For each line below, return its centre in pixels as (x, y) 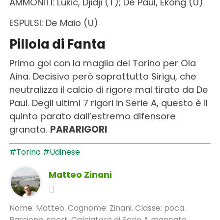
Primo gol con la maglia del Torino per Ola (102, 63)
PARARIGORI (79, 130)
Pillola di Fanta (57, 44)
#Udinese (61, 152)
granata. (29, 130)
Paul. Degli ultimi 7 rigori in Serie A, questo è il (108, 103)
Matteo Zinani (80, 175)
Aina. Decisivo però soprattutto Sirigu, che (103, 77)
